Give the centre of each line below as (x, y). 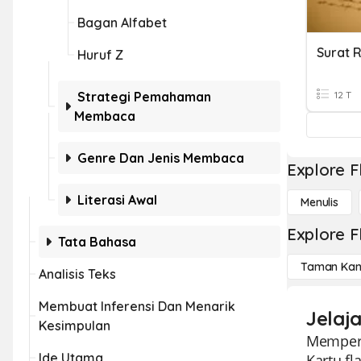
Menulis (320, 202)
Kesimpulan (75, 326)
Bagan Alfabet (122, 23)
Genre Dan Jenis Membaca (161, 158)
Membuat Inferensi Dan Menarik (137, 306)
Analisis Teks (77, 274)
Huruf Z (100, 55)
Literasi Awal (117, 200)
